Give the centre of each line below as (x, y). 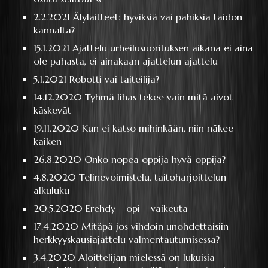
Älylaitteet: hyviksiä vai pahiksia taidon (158, 17)
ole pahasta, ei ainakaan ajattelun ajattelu (126, 61)
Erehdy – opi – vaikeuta (137, 208)
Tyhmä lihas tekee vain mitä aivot (159, 97)
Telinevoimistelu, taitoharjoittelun (153, 177)
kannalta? (54, 30)
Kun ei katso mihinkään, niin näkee (158, 128)
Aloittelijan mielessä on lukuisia (147, 258)
